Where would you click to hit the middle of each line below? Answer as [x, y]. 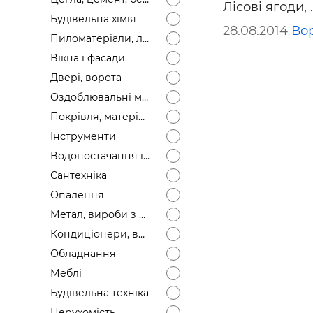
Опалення [77, 195]
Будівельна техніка [100, 293]
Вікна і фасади [88, 58]
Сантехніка [79, 175]
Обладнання [83, 254]
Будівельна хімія [93, 19]
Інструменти [83, 136]
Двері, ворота [86, 78]
